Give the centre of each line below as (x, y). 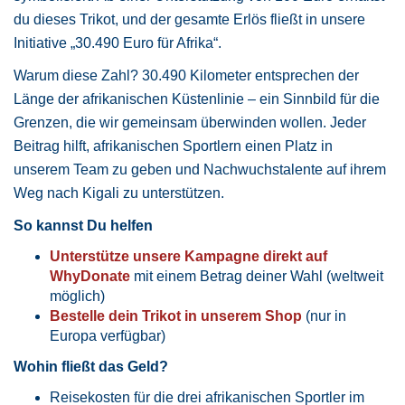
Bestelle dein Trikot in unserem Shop (176, 316)
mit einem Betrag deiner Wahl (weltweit (257, 276)
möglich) (77, 296)
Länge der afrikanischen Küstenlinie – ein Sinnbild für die (197, 99)
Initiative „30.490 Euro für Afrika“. (118, 42)
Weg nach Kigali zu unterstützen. (119, 193)
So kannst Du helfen (83, 225)
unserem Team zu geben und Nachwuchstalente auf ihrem (200, 169)
